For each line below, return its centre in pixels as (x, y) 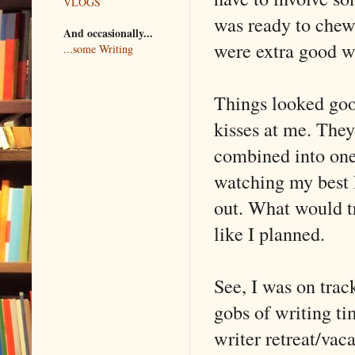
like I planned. (269, 233)
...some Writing (98, 48)
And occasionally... (108, 32)
